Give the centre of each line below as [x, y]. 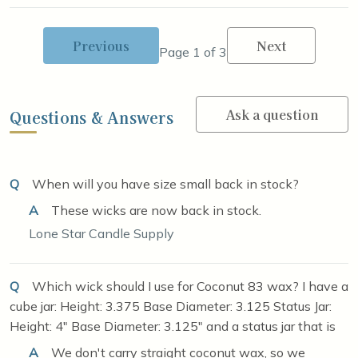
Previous [101, 45]
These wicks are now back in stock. [155, 210]
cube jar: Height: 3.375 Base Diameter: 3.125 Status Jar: [171, 306]
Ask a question [272, 114]
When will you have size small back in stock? [164, 183]
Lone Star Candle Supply [101, 233]
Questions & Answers [91, 117]
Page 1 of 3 [193, 52]
